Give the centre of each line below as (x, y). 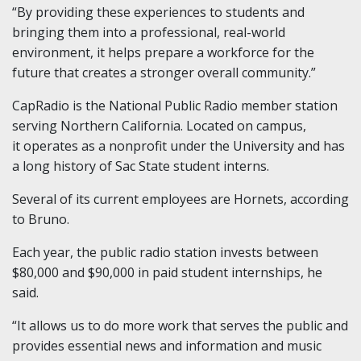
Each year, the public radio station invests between (165, 253)
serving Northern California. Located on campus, (159, 126)
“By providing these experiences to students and (158, 12)
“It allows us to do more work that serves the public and (180, 326)
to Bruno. (41, 220)
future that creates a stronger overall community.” (164, 73)
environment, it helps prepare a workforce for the (163, 53)
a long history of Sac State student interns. (141, 166)
